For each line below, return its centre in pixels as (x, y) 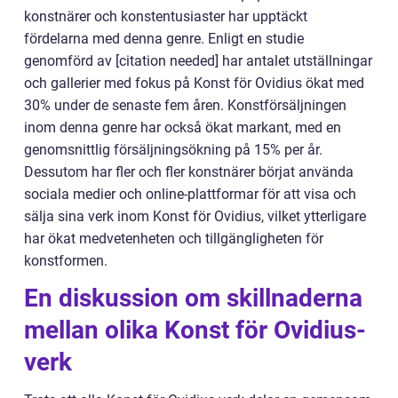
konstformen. (66, 261)
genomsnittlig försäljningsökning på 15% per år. (173, 150)
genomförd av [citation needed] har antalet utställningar (198, 61)
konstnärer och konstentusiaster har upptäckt (166, 17)
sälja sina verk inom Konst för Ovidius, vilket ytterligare (195, 217)
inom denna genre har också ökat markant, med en (183, 128)
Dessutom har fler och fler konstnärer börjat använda (189, 172)
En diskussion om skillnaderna (193, 298)
